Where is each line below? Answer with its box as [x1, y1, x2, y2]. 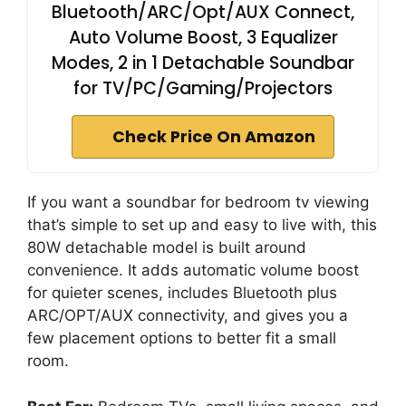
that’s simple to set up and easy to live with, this [27, 216, 377, 235]
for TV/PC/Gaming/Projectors [73, 76, 333, 101]
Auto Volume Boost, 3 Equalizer [68, 25, 338, 51]
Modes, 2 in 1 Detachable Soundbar [52, 51, 354, 76]
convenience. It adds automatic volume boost [27, 261, 359, 280]
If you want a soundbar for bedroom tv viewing [27, 193, 369, 212]
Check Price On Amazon [112, 126, 315, 149]
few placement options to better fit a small [27, 329, 336, 348]
